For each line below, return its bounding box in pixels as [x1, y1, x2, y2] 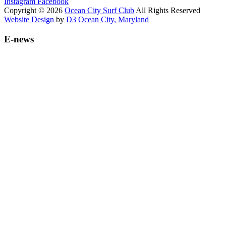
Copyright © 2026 [4, 6, 65, 15]
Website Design [4, 15, 54, 24]
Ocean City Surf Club [65, 6, 134, 15]
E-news [4, 33, 34, 44]
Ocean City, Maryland [78, 15, 149, 24]
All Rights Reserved [134, 6, 200, 15]
